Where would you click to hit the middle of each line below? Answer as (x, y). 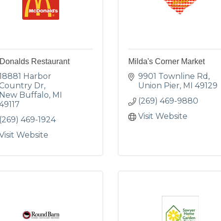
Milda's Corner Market (166, 61)
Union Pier (159, 86)
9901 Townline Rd (173, 76)
